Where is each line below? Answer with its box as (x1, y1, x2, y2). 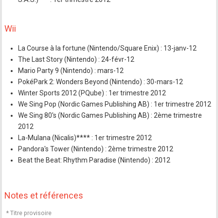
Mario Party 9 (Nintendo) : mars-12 (18, 67, 124, 74)
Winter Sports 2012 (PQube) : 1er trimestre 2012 (18, 89, 166, 97)
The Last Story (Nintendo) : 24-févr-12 (18, 55, 135, 63)
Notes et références (4, 190, 84, 200)
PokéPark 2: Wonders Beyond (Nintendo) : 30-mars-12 (18, 78, 183, 86)
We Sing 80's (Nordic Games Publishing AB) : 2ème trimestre (18, 111, 202, 119)
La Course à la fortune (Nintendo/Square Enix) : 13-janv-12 (18, 44, 197, 52)
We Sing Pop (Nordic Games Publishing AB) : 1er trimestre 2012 (18, 100, 212, 108)
